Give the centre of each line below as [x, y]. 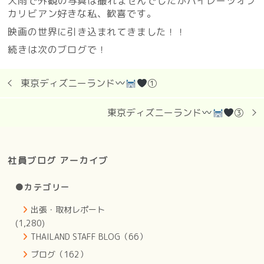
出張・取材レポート [68, 209]
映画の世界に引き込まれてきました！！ [97, 32]
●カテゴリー [43, 187]
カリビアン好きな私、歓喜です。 [82, 14]
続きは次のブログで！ [57, 50]
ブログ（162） [60, 254]
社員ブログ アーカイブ [58, 160]
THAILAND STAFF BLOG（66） [89, 236]
